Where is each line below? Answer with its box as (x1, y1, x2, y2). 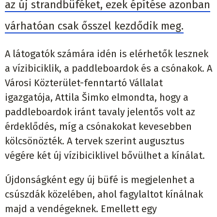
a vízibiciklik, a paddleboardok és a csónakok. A (5, 62, 212, 74)
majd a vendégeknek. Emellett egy (5, 202, 157, 215)
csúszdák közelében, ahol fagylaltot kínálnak (5, 188, 203, 200)
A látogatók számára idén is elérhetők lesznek (5, 47, 208, 60)
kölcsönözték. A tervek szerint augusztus (5, 135, 185, 147)
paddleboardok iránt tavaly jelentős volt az (5, 106, 195, 118)
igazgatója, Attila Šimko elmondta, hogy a (5, 91, 188, 103)
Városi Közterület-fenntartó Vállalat (5, 77, 163, 89)
